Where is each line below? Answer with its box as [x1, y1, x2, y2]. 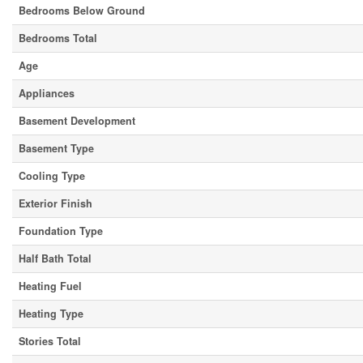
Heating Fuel [19, 279, 82, 294]
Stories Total [19, 334, 81, 349]
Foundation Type [19, 224, 103, 239]
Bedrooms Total [19, 31, 97, 46]
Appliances [19, 86, 75, 101]
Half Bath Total [19, 251, 92, 267]
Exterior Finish [19, 196, 92, 211]
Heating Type [19, 306, 83, 322]
